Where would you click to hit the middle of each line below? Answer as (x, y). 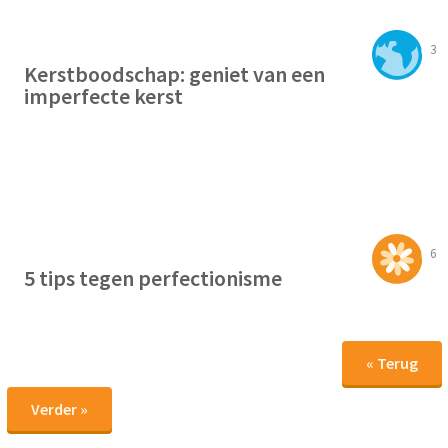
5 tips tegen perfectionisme (153, 278)
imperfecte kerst (103, 96)
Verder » (59, 409)
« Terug (391, 363)
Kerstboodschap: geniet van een (174, 74)
